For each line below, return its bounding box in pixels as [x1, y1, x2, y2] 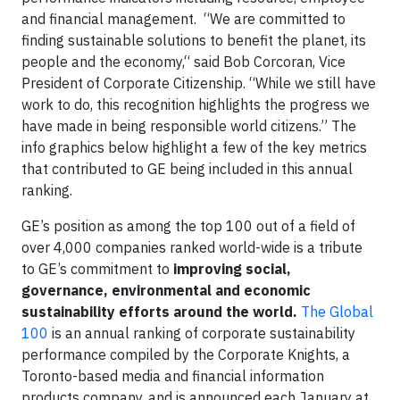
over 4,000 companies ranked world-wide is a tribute [21, 238, 362, 256]
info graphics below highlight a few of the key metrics [21, 138, 367, 156]
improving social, [173, 260, 291, 278]
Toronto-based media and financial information [21, 367, 324, 385]
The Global [301, 303, 373, 321]
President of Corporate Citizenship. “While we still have [21, 74, 376, 92]
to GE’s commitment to [21, 260, 173, 278]
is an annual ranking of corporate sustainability [48, 324, 355, 342]
